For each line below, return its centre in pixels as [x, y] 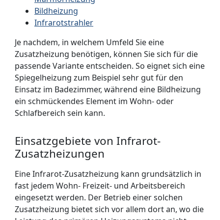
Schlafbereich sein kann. [60, 113]
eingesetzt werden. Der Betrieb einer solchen [99, 197]
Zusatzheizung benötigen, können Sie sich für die [106, 54]
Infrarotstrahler [64, 23]
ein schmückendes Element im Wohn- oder [94, 101]
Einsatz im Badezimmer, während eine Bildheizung [108, 89]
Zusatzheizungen [60, 153]
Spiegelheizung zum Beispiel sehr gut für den [99, 78]
